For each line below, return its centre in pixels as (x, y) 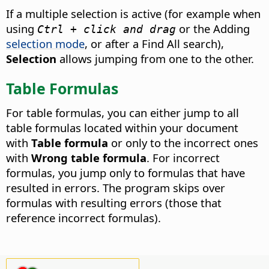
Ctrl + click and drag (107, 29)
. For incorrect (183, 158)
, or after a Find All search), (154, 43)
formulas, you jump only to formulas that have (125, 173)
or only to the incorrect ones (183, 143)
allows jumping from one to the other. (155, 58)
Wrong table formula (89, 158)
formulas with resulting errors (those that (114, 203)
